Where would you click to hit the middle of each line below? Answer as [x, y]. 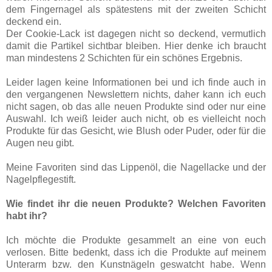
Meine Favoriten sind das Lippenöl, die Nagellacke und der [136, 167]
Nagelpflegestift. [41, 179]
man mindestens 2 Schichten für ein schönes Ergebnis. [124, 58]
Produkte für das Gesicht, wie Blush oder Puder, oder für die [136, 131]
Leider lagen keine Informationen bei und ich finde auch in [136, 82]
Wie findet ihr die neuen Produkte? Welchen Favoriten [136, 203]
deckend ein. [34, 21]
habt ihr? [27, 216]
